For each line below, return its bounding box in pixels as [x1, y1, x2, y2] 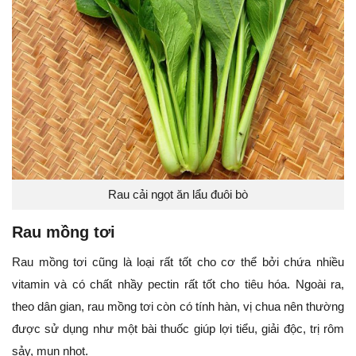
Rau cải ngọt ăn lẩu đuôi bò [108, 187, 248, 201]
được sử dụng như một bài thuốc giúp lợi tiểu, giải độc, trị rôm [12, 321, 344, 335]
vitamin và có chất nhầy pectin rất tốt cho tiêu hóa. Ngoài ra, [12, 277, 344, 291]
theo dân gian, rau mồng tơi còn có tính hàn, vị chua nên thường [12, 299, 344, 313]
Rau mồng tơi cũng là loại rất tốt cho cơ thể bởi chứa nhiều [12, 254, 344, 269]
